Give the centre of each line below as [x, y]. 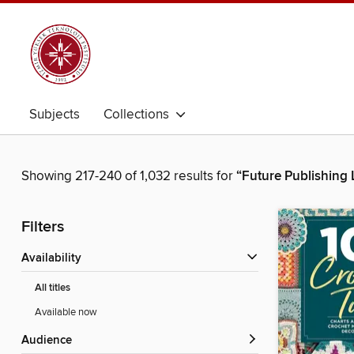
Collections [139, 115]
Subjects [55, 115]
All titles [53, 288]
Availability [55, 259]
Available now [66, 313]
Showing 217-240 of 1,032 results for [129, 177]
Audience [51, 341]
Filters [43, 228]
